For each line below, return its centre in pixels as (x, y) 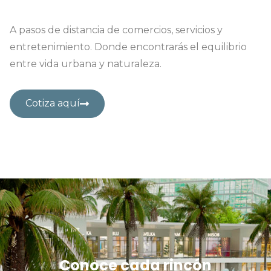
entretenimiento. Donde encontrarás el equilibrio (128, 47)
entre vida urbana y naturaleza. (86, 64)
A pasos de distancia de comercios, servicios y (116, 30)
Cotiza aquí (53, 103)
